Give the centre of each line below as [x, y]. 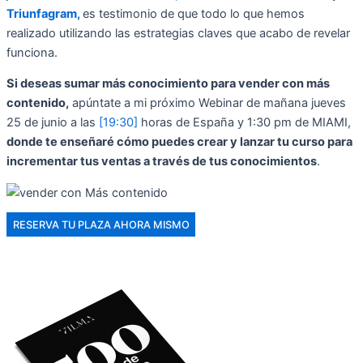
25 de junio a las [53, 123]
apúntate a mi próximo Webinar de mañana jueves [207, 103]
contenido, [38, 103]
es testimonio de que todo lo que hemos [194, 13]
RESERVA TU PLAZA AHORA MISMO [101, 224]
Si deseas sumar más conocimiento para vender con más [168, 84]
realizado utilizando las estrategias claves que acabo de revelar [178, 33]
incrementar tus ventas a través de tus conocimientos [162, 162]
